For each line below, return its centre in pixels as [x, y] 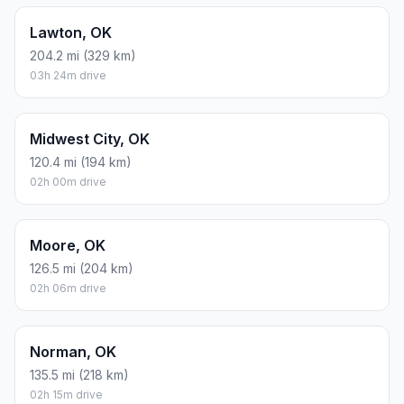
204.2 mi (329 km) [83, 56]
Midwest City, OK [90, 139]
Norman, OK [73, 352]
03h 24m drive [68, 76]
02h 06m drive [68, 289]
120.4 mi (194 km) [81, 162]
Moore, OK [68, 246]
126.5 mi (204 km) [82, 269]
